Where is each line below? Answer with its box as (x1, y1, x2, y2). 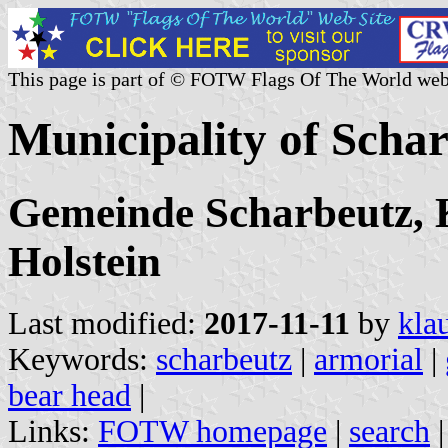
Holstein (8, 237, 161, 285)
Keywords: (8, 341, 156, 377)
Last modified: (8, 305, 204, 341)
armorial (314, 341, 423, 377)
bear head (8, 377, 131, 413)
